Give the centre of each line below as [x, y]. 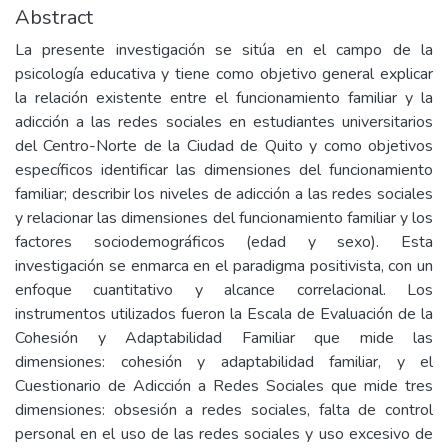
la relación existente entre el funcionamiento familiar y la [224, 98]
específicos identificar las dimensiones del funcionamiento [224, 170]
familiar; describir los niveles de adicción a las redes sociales [224, 194]
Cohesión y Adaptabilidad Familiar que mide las [224, 338]
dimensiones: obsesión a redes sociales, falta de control [224, 410]
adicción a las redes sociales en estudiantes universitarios [224, 122]
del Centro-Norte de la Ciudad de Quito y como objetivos [224, 146]
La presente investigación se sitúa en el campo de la [224, 50]
